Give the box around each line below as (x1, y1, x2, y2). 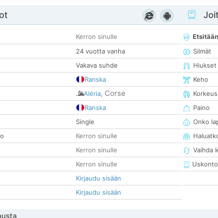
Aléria (84, 90, 101, 98)
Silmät (193, 47, 211, 55)
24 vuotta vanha (76, 47, 125, 55)
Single (76, 118, 94, 126)
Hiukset (193, 61, 217, 70)
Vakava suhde (76, 61, 118, 70)
